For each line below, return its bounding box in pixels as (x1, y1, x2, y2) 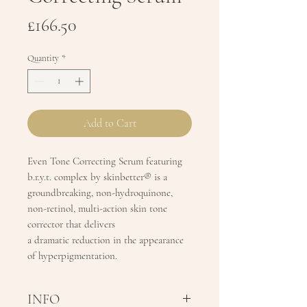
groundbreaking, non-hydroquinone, (27, 186, 173, 199)
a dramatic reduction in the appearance (27, 234, 184, 247)
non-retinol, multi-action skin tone (27, 202, 167, 215)
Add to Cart (83, 116, 136, 131)
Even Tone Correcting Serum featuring (27, 155, 182, 168)
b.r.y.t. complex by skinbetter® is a (27, 171, 167, 184)
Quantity (27, 52, 59, 64)
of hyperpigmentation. (27, 249, 117, 262)
